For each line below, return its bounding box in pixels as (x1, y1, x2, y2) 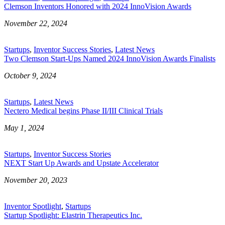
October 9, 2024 (4, 71, 56, 80)
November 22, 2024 (4, 19, 67, 28)
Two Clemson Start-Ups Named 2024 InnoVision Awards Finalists (4, 54, 215, 63)
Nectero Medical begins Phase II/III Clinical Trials (4, 106, 163, 115)
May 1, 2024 (4, 123, 44, 132)
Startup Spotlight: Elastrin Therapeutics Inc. (4, 210, 142, 219)
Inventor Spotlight (4, 201, 61, 210)
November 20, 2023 (4, 175, 67, 184)
